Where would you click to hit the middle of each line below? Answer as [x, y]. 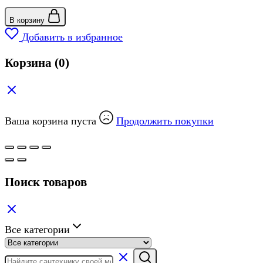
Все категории [37, 230]
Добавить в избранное [72, 37]
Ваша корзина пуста [52, 121]
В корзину [28, 20]
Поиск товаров [46, 182]
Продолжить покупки [165, 121]
